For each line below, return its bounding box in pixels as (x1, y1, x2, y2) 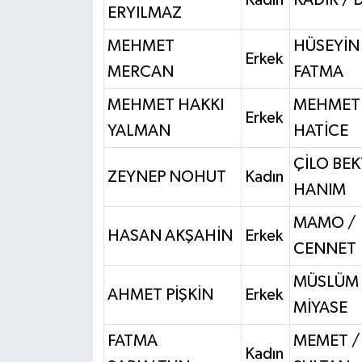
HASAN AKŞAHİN (107, 227, 233, 244)
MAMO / (293, 214, 356, 231)
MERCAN (107, 63, 174, 80)
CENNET (293, 240, 356, 257)
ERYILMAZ (107, 4, 182, 21)
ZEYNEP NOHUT (107, 168, 226, 185)
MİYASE (293, 299, 347, 316)
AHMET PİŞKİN (107, 286, 213, 303)
